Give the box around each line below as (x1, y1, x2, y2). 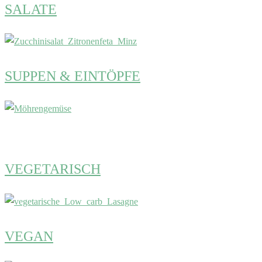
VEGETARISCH (5, 161, 101, 177)
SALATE (5, 1, 57, 17)
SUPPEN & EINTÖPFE (5, 68, 140, 84)
